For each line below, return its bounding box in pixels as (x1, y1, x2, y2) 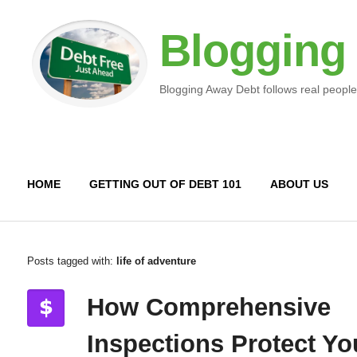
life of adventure (116, 255, 196, 267)
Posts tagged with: (26, 255, 116, 267)
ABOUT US (269, 178, 328, 190)
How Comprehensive (86, 293, 331, 321)
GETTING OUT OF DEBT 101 (88, 178, 241, 190)
